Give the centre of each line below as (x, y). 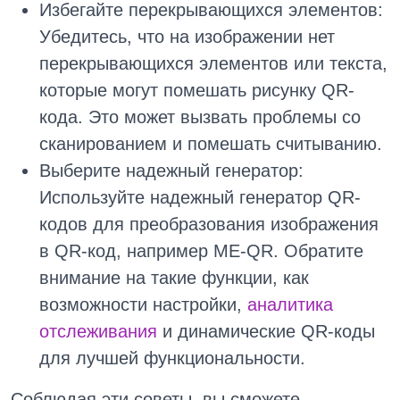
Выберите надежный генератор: (171, 171)
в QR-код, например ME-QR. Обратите (201, 251)
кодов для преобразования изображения (209, 225)
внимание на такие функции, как (174, 278)
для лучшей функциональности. (172, 358)
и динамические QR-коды (266, 332)
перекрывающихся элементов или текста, (213, 64)
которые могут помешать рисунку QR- (197, 91)
